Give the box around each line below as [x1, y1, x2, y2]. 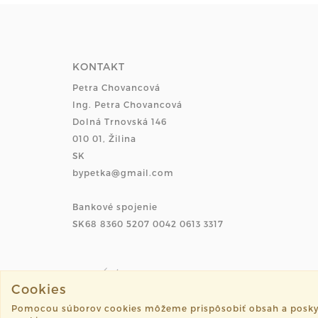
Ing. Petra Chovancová [72, 99, 182, 109]
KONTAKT [72, 60, 125, 72]
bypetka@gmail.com [72, 167, 174, 177]
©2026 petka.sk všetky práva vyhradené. [72, 303, 250, 313]
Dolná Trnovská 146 [72, 116, 167, 126]
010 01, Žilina [72, 133, 136, 143]
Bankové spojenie [72, 201, 158, 212]
